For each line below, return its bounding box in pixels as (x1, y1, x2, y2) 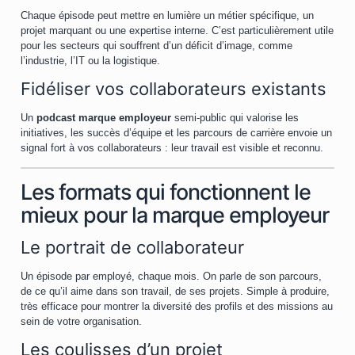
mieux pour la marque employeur (21, 202, 329, 228)
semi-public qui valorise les (171, 112, 299, 124)
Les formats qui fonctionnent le (21, 179, 311, 205)
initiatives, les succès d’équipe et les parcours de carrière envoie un (21, 127, 332, 139)
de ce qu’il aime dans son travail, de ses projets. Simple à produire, (21, 285, 330, 297)
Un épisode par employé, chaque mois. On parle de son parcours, (21, 270, 322, 282)
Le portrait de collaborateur (21, 237, 244, 258)
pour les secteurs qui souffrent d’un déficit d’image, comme (21, 40, 292, 52)
